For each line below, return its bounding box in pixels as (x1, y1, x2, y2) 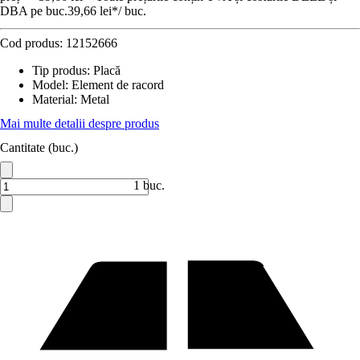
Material (32, 92, 74, 106)
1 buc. (133, 178, 165, 192)
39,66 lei (67, 4, 112, 18)
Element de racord (72, 78, 164, 92)
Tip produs (32, 63, 87, 77)
